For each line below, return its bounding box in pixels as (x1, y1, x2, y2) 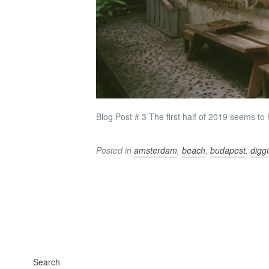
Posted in (96, 144, 134, 157)
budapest (210, 144, 246, 157)
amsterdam (134, 144, 178, 157)
